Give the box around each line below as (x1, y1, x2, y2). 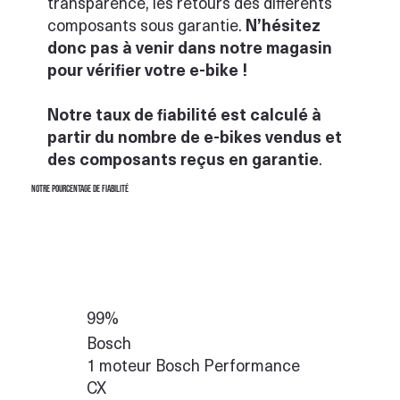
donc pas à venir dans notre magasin (47, 35, 333, 60)
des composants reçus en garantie (47, 146, 320, 171)
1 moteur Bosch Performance (87, 353, 301, 378)
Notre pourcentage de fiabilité (31, 183, 129, 196)
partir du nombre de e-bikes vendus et (47, 124, 343, 149)
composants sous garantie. (47, 12, 246, 37)
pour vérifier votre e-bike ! (47, 57, 248, 82)
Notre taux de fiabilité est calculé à (47, 102, 322, 127)
